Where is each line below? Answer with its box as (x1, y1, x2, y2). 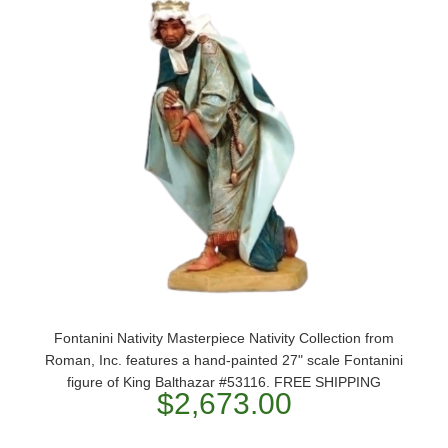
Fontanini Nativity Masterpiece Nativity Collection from (54, 330, 394, 346)
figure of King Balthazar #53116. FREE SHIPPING (67, 374, 381, 390)
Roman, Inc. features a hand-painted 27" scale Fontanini (45, 352, 403, 368)
